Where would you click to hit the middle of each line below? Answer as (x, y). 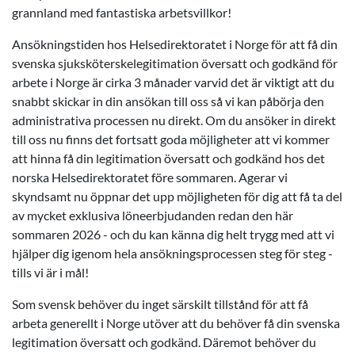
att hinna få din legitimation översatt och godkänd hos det (168, 158)
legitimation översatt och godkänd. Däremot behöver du (164, 342)
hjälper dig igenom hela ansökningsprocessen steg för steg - (172, 253)
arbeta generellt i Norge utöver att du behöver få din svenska (176, 323)
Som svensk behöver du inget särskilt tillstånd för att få (160, 304)
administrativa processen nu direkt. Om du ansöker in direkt (174, 120)
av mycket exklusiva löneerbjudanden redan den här (153, 215)
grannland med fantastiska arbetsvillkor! (122, 12)
